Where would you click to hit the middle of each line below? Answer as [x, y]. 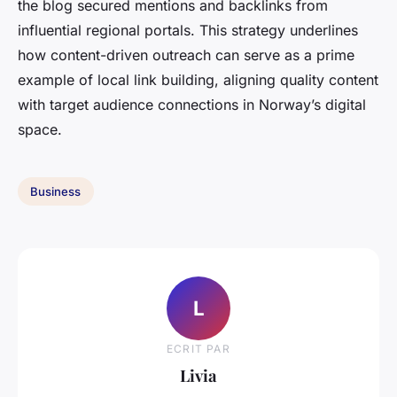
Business [56, 191]
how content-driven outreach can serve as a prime [186, 55]
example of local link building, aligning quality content [198, 80]
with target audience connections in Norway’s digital [192, 105]
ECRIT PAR [198, 348]
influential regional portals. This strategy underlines [188, 31]
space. [40, 130]
